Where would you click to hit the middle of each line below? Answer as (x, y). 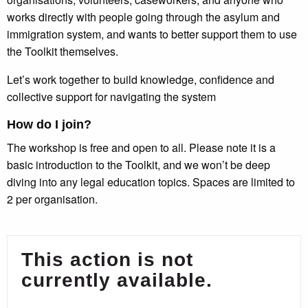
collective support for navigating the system (111, 97)
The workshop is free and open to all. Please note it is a (141, 148)
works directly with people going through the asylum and (143, 17)
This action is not (107, 260)
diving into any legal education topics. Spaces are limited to (151, 182)
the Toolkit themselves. (63, 52)
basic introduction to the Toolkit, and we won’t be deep (139, 165)
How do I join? (49, 125)
